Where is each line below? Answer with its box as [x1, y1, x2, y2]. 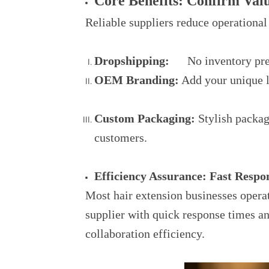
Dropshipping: [94, 54, 169, 67]
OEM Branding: [94, 73, 179, 86]
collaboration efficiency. [85, 227, 205, 240]
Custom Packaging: [94, 112, 195, 125]
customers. [94, 131, 147, 144]
